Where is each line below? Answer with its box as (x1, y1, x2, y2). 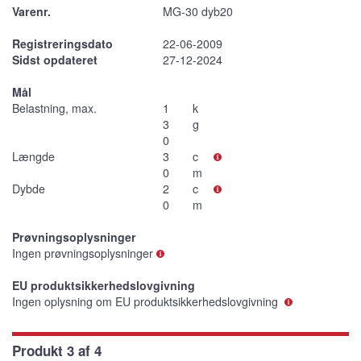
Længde (12, 148, 55, 165)
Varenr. (12, 3, 51, 20)
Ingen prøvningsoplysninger (12, 245, 153, 262)
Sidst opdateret (12, 52, 98, 68)
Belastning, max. (12, 100, 97, 117)
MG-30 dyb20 (162, 3, 233, 20)
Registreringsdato (12, 35, 113, 52)
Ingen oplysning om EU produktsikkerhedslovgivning (12, 293, 281, 310)
